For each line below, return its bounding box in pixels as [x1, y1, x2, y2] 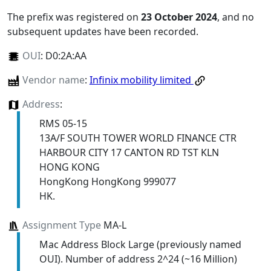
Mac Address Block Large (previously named [39, 237, 241, 251]
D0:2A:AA [45, 48, 87, 62]
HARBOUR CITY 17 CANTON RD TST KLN [39, 145, 219, 159]
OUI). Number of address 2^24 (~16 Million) [39, 252, 237, 266]
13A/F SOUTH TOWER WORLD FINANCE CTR [39, 131, 237, 145]
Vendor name [22, 73, 85, 87]
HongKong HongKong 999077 [39, 174, 176, 188]
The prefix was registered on [7, 10, 141, 24]
